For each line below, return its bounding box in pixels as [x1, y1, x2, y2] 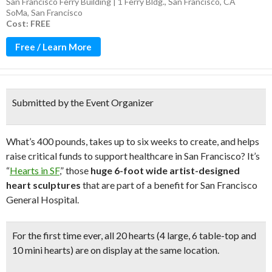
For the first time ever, [12, 229, 103, 241]
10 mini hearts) [12, 244, 75, 256]
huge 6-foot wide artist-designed [90, 165, 240, 176]
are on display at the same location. [75, 244, 219, 256]
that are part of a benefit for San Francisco [81, 179, 257, 191]
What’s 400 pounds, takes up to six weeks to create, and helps [6, 135, 259, 147]
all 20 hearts [103, 229, 155, 241]
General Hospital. [6, 194, 79, 205]
